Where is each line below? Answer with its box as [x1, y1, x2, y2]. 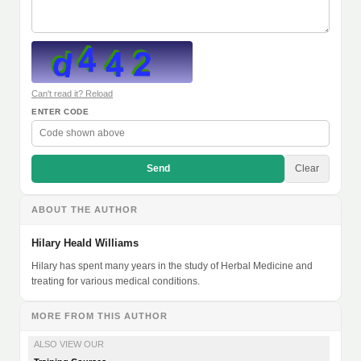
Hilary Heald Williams [31, 237, 139, 250]
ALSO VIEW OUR [34, 339, 104, 350]
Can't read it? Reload [31, 89, 113, 99]
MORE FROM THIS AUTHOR [31, 311, 168, 322]
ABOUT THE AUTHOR [31, 205, 138, 215]
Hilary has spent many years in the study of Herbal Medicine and [31, 260, 313, 272]
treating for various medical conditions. [31, 276, 200, 288]
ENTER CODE [31, 107, 89, 117]
